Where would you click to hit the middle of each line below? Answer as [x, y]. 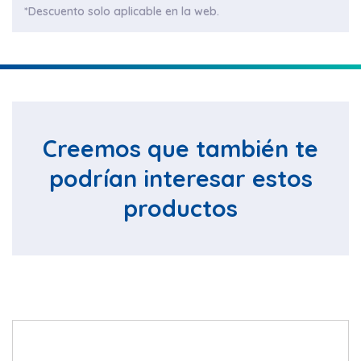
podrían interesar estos [180, 178]
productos [180, 208]
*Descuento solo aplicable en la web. [122, 11]
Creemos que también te [180, 148]
